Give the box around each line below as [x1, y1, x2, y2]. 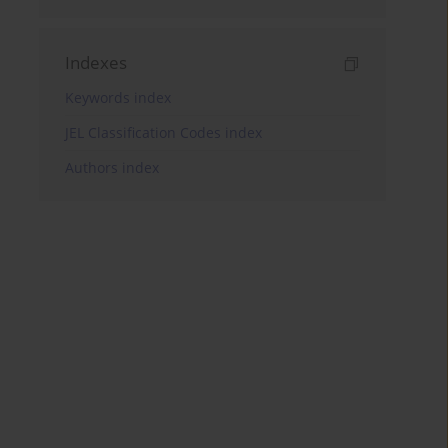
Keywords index [65, 87, 172, 107]
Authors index [65, 157, 160, 177]
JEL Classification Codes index [65, 122, 263, 142]
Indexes [65, 50, 128, 74]
